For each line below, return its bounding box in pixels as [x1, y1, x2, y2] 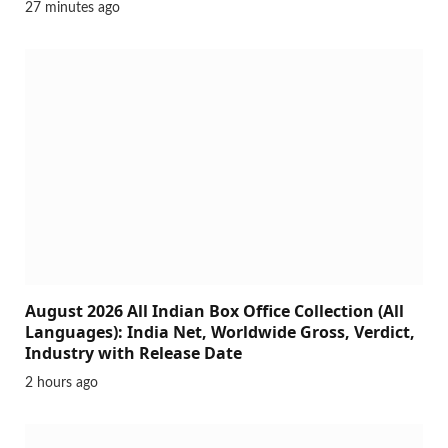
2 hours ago [25, 376, 98, 391]
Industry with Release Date [25, 342, 242, 365]
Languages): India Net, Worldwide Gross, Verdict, [25, 321, 415, 344]
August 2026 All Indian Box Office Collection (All [25, 300, 404, 323]
